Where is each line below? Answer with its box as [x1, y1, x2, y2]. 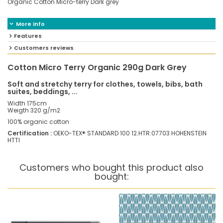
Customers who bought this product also [19, 161, 204, 174]
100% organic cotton [7, 117, 69, 126]
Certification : [7, 129, 52, 137]
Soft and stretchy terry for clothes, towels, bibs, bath [7, 79, 203, 89]
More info [16, 20, 45, 28]
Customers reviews [14, 44, 74, 52]
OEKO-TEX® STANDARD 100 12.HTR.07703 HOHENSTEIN [52, 129, 207, 137]
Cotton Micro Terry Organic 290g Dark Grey [7, 62, 187, 73]
